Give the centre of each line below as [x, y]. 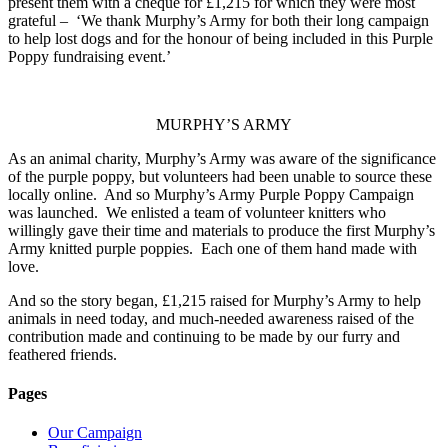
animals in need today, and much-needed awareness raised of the [211, 318]
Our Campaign [95, 433]
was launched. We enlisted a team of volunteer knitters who [197, 212]
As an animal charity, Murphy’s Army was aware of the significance [222, 158]
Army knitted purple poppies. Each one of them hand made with [212, 248]
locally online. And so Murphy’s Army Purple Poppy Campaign [211, 194]
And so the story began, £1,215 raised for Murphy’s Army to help [214, 300]
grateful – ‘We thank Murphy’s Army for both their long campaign [218, 20]
